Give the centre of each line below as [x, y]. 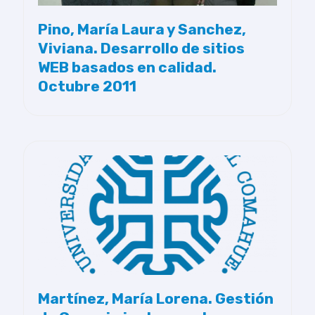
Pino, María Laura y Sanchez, [142, 29]
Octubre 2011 [87, 86]
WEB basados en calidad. [127, 67]
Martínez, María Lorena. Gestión [156, 298]
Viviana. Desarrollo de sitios [141, 48]
